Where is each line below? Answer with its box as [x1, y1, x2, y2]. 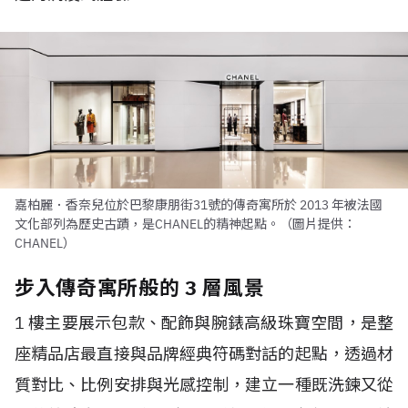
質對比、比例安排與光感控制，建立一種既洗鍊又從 [15, 373, 393, 395]
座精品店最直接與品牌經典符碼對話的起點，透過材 [15, 342, 393, 364]
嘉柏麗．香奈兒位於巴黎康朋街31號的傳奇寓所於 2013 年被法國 [15, 196, 382, 213]
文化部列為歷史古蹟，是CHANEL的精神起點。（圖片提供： [15, 215, 356, 232]
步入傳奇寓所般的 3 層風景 [15, 273, 265, 301]
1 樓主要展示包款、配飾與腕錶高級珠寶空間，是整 [15, 311, 393, 333]
